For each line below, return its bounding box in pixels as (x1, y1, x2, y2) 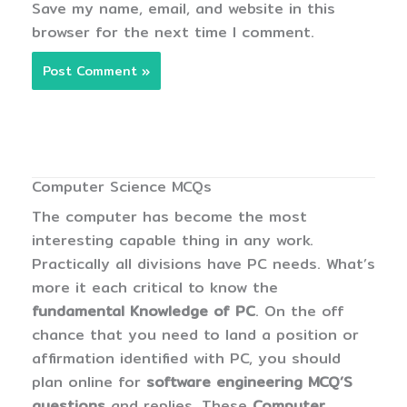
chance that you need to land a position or (32, 323, 359, 347)
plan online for (32, 371, 146, 394)
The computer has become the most (32, 205, 307, 229)
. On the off (255, 300, 344, 323)
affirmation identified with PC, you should (32, 347, 341, 371)
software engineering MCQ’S (146, 371, 352, 394)
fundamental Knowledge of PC (32, 300, 255, 323)
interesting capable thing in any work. (32, 229, 313, 253)
